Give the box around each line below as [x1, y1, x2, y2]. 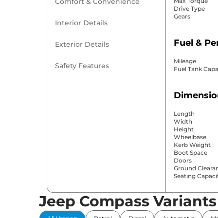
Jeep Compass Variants [39, 192, 217, 211]
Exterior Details [55, 40, 109, 49]
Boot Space [173, 149, 207, 157]
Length [173, 110, 195, 118]
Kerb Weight [173, 141, 211, 149]
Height [173, 126, 194, 133]
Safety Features [55, 61, 109, 71]
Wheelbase [173, 133, 206, 141]
